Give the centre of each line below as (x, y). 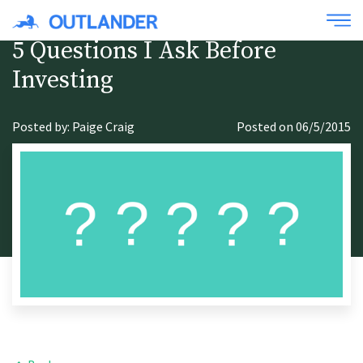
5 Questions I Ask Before (144, 51)
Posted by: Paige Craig (73, 127)
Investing (63, 80)
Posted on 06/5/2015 (294, 127)
